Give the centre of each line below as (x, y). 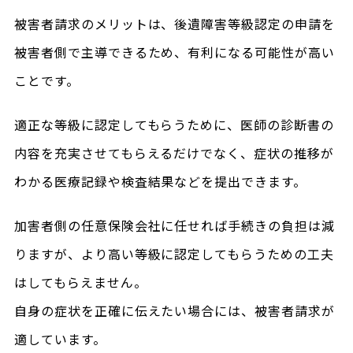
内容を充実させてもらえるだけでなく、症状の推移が (174, 153)
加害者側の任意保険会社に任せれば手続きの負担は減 (174, 225)
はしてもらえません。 (80, 282)
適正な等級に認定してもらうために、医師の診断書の (174, 124)
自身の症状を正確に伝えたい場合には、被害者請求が (174, 310)
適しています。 (60, 339)
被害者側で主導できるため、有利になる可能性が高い (174, 52)
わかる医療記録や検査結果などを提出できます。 (160, 181)
